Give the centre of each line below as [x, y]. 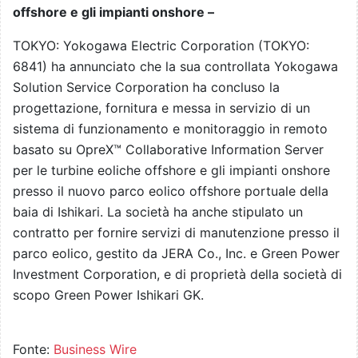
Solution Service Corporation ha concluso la [146, 88]
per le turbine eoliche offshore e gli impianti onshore [171, 171]
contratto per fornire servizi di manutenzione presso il [176, 233]
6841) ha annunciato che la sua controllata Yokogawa [175, 67]
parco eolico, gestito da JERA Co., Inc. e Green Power [176, 254]
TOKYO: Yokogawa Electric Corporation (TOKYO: [161, 46]
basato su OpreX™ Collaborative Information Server [168, 150]
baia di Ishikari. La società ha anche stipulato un [158, 212]
